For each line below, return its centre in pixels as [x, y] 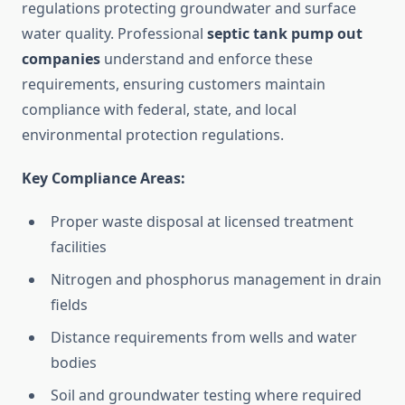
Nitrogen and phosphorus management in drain [216, 280]
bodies [74, 363]
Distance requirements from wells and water [204, 338]
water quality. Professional [114, 34]
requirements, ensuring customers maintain [174, 85]
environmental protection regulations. [153, 135]
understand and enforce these [207, 59]
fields [69, 305]
